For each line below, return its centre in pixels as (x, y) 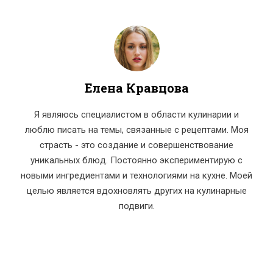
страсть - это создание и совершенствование (136, 145)
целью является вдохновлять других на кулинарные (136, 191)
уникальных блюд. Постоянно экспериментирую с (136, 161)
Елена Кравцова (136, 88)
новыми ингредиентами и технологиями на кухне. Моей (136, 176)
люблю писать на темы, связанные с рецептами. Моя (136, 130)
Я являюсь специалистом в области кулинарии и (136, 115)
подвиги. (136, 206)
